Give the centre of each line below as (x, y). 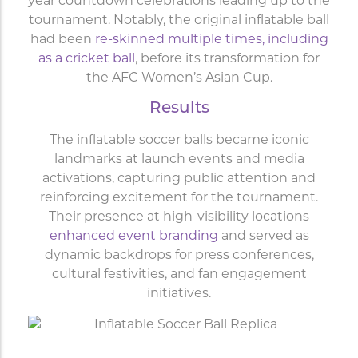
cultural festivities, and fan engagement (179, 275)
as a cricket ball (87, 60)
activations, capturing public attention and (179, 179)
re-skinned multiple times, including (211, 40)
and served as (263, 237)
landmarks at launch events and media (179, 160)
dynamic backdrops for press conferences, (179, 256)
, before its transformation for (227, 60)
